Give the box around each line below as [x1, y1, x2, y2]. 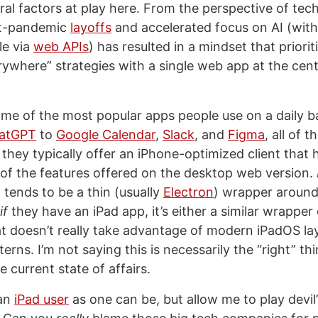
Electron [163, 185, 214, 199]
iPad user [14, 292, 69, 307]
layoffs [70, 20, 111, 35]
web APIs [33, 39, 89, 54]
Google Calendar [56, 127, 155, 142]
